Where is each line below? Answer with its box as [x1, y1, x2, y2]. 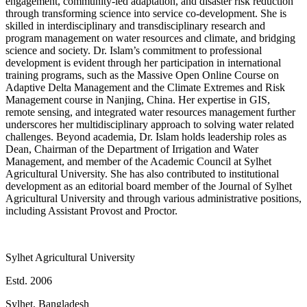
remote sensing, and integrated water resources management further [5, 106, 295, 119]
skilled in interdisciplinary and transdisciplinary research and [5, 20, 265, 32]
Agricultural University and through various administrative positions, [5, 193, 302, 205]
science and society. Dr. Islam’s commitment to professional [5, 45, 262, 57]
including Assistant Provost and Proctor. [5, 205, 177, 217]
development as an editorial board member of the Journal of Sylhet [5, 180, 292, 193]
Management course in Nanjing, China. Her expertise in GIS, [5, 94, 270, 106]
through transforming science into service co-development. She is [5, 8, 286, 20]
